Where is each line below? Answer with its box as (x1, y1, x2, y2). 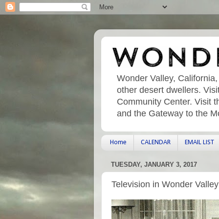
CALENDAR (140, 138, 171, 146)
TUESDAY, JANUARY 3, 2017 (111, 161, 197, 169)
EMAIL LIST (184, 138, 214, 146)
